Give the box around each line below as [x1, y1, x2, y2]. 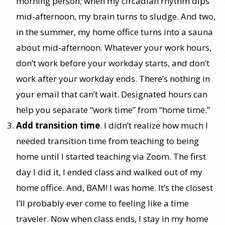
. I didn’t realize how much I [100, 119, 208, 131]
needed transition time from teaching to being [16, 135, 199, 147]
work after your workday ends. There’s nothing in [16, 72, 210, 84]
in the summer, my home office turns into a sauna [16, 26, 213, 38]
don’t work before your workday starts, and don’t [16, 57, 209, 69]
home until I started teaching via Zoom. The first [16, 150, 206, 162]
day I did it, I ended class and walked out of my [16, 166, 202, 178]
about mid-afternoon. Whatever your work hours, [16, 41, 211, 53]
